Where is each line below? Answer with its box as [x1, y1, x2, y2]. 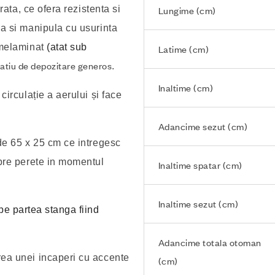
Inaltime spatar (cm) [158, 159, 242, 171]
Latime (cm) [158, 43, 209, 55]
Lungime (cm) [158, 4, 216, 16]
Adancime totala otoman [158, 236, 261, 248]
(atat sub [47, 41, 87, 52]
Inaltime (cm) [158, 82, 214, 93]
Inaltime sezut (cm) [158, 198, 239, 209]
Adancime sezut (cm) [158, 120, 248, 132]
